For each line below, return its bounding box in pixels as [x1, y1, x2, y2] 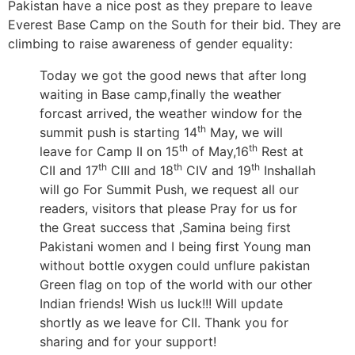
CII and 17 [40, 162, 98, 178]
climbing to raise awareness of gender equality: [8, 35, 296, 52]
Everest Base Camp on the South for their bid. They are [8, 16, 341, 32]
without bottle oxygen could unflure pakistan [40, 257, 310, 273]
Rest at [258, 143, 303, 159]
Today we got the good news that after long [40, 67, 307, 83]
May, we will [206, 124, 283, 140]
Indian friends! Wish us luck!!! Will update [40, 295, 283, 311]
